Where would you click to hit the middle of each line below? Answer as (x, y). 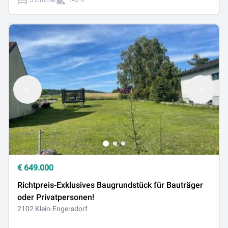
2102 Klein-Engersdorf (52, 209)
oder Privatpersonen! (56, 197)
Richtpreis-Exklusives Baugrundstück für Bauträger (110, 185)
